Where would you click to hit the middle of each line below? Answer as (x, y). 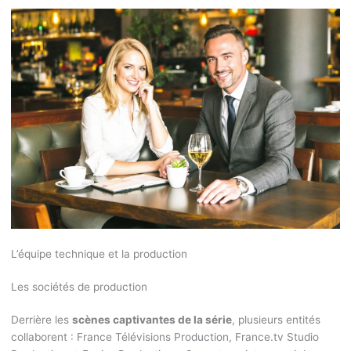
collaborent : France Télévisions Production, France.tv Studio (165, 337)
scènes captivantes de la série (152, 320)
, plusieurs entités (276, 320)
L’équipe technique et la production (99, 254)
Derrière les (41, 320)
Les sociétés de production (79, 287)
